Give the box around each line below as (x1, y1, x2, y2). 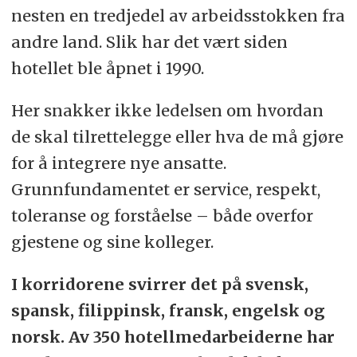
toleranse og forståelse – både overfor (10, 206, 313, 226)
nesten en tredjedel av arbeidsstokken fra (10, 6, 345, 26)
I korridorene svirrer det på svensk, (10, 274, 308, 295)
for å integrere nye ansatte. (10, 153, 226, 174)
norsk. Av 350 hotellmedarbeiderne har (10, 327, 335, 347)
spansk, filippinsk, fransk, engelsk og (10, 300, 325, 321)
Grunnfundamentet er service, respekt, (10, 179, 320, 200)
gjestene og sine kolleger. (10, 232, 214, 253)
